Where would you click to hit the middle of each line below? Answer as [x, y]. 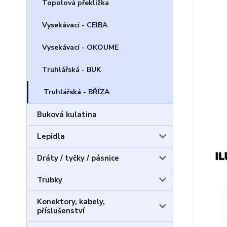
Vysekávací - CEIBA [75, 25]
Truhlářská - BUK [71, 70]
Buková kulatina [67, 115]
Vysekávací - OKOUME [80, 47]
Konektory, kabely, [71, 202]
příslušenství [61, 211]
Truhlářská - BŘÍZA [77, 92]
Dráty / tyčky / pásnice [78, 158]
